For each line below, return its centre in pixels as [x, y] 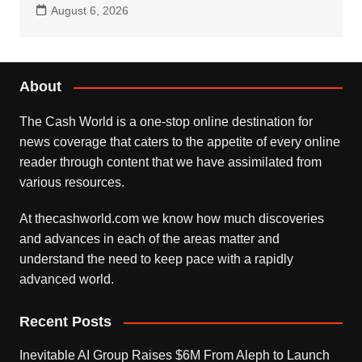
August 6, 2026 [89, 11]
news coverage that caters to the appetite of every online [179, 142]
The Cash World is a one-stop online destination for [166, 122]
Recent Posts [65, 322]
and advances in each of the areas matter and [149, 239]
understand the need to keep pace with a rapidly [156, 259]
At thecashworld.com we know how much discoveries [171, 219]
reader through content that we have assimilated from [170, 162]
